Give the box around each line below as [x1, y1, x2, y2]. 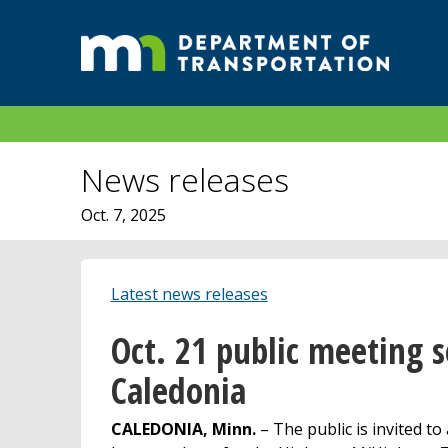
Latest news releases [110, 282, 268, 305]
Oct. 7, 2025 [80, 203, 166, 226]
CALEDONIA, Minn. [110, 417, 256, 440]
